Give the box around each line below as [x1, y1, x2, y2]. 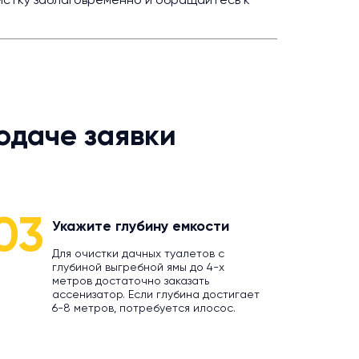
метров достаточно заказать [51, 276, 209, 287]
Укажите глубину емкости [51, 220, 229, 234]
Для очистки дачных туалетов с [51, 248, 224, 260]
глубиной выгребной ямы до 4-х [51, 262, 224, 273]
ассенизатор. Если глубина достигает [51, 289, 260, 301]
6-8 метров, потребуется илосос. [51, 303, 236, 314]
